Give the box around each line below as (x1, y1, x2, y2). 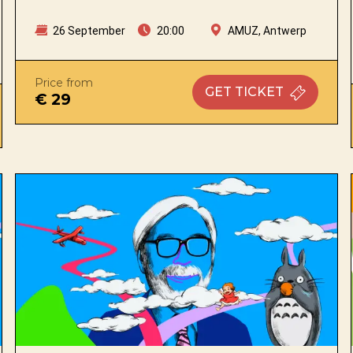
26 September (50, 24, 125, 37)
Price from (34, 75, 93, 90)
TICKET (234, 84, 284, 99)
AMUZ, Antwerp (227, 24, 307, 37)
